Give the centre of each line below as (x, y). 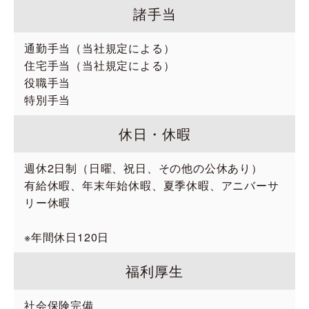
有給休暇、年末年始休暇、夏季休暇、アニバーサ (152, 185)
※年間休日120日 (67, 237)
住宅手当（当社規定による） (100, 65)
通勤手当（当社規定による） (100, 48)
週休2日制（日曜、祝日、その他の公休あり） (143, 168)
